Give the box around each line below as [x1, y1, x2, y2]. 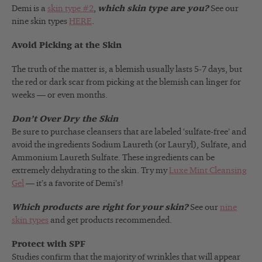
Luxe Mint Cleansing [169, 166, 247, 175]
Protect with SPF [12, 240, 85, 249]
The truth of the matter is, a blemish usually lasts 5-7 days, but [12, 65, 242, 74]
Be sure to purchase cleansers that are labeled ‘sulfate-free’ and [12, 127, 246, 137]
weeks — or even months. [12, 91, 108, 100]
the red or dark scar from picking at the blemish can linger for [12, 78, 241, 87]
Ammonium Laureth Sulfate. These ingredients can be [12, 153, 215, 163]
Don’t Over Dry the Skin [12, 115, 118, 124]
